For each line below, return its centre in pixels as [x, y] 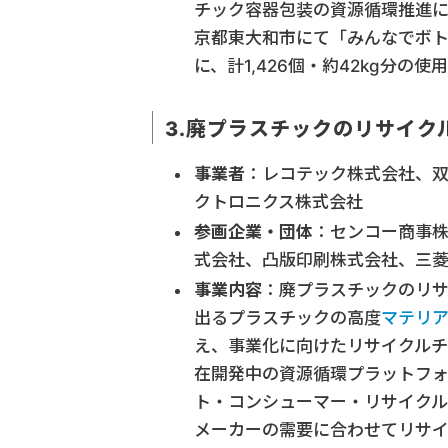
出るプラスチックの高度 [287, 317]
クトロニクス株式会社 [278, 201]
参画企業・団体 [253, 231]
